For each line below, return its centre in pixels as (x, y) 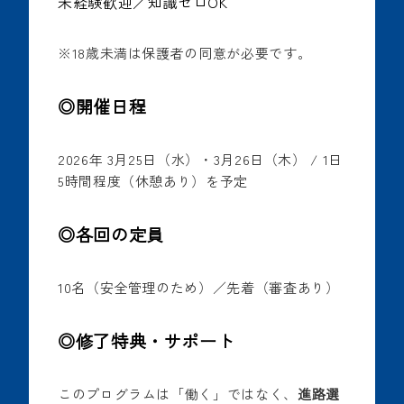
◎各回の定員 (111, 235)
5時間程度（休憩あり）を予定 (153, 181)
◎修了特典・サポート (147, 341)
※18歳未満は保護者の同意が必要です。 (185, 53)
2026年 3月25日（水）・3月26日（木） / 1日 (200, 160)
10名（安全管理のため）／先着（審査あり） (199, 288)
